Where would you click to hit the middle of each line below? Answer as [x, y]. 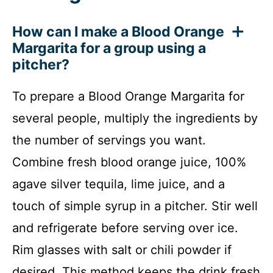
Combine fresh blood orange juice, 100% [129, 162]
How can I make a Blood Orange [118, 32]
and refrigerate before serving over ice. [125, 228]
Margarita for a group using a [109, 48]
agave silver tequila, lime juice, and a [119, 184]
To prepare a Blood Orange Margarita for [128, 97]
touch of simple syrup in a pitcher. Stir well [135, 206]
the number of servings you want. [109, 140]
